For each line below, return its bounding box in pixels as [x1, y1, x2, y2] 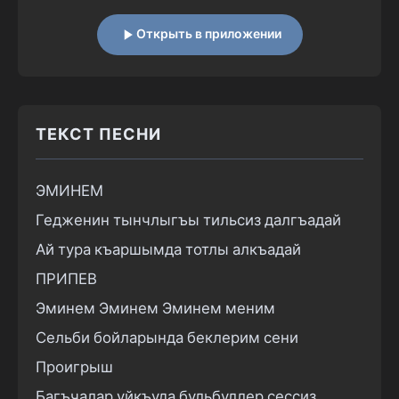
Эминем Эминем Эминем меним [36, 299, 275, 319]
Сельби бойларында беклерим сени [36, 329, 298, 348]
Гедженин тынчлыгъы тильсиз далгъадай [36, 211, 341, 231]
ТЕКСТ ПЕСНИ [36, 125, 161, 145]
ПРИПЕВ [36, 270, 97, 289]
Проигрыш [36, 358, 113, 378]
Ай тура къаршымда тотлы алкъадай [36, 240, 301, 260]
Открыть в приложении [135, 27, 281, 43]
